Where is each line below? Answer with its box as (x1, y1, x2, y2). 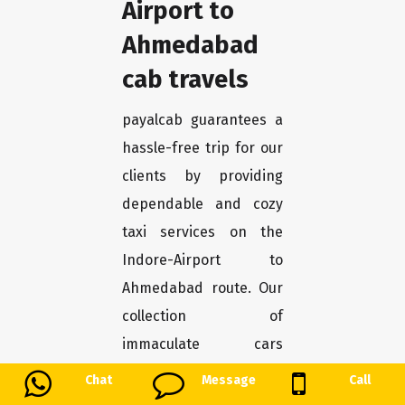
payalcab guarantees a (122, 111, 283, 129)
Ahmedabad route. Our (122, 279, 283, 297)
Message (202, 372, 257, 388)
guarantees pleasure (122, 363, 283, 381)
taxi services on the (122, 223, 283, 241)
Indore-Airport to (122, 251, 283, 269)
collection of (122, 307, 283, 325)
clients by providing (122, 167, 283, 185)
